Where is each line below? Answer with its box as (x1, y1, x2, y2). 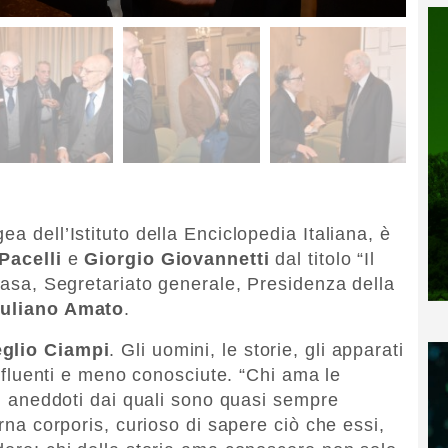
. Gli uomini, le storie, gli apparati (109, 339, 404, 360)
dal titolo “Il (269, 248, 376, 269)
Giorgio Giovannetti (84, 248, 270, 269)
